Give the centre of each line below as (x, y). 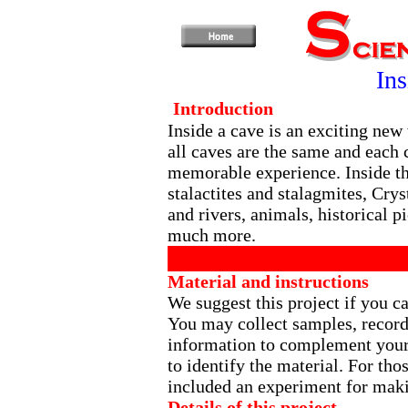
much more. (211, 235)
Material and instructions (268, 281)
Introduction (223, 108)
